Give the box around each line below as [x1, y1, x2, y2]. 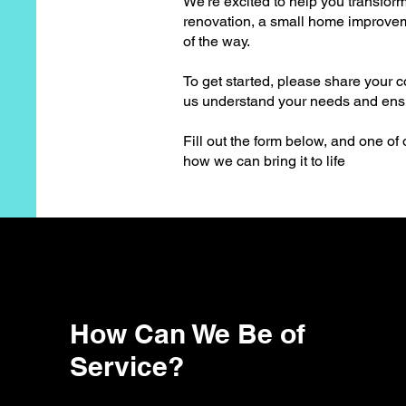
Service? [69, 350, 184, 382]
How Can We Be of [69, 317, 305, 350]
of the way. [183, 33, 250, 50]
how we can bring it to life [183, 152, 345, 169]
